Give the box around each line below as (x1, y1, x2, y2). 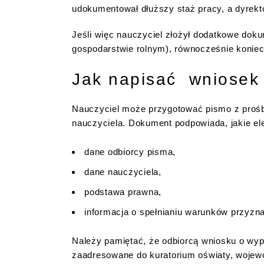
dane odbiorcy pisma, (84, 146, 176, 157)
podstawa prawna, (84, 186, 161, 197)
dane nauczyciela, (84, 166, 161, 177)
